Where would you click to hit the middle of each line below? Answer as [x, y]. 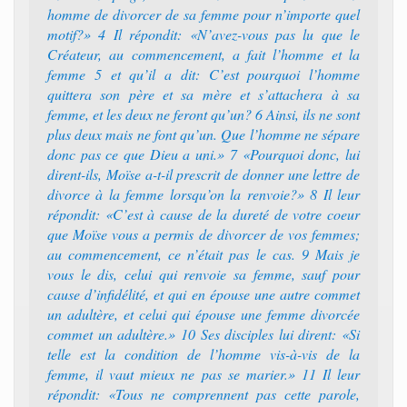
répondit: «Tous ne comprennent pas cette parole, [203, 394]
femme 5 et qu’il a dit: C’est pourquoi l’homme [203, 74]
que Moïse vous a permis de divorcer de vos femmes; [203, 234]
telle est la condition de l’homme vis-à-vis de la [203, 354]
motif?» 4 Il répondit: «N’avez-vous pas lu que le [203, 34]
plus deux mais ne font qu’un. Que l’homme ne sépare [203, 134]
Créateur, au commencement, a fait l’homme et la [203, 54]
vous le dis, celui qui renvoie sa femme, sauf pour [203, 274]
